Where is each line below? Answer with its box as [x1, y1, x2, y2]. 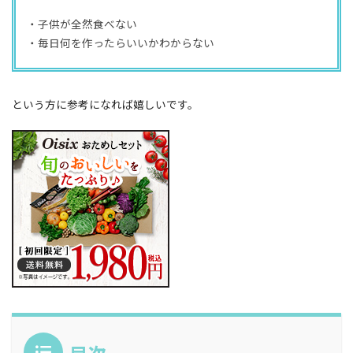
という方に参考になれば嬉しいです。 [12, 95, 199, 112]
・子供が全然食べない [26, 16, 137, 32]
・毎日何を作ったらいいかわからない [26, 35, 214, 51]
